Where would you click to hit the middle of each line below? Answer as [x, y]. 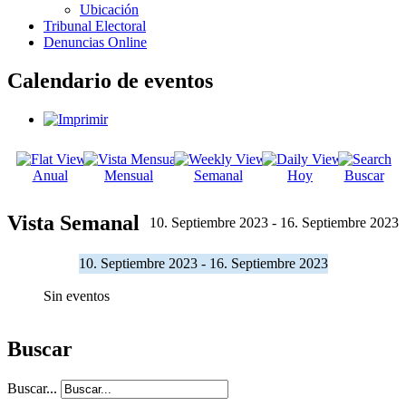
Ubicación [109, 10]
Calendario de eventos [110, 80]
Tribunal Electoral [95, 26]
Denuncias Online [95, 42]
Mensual [129, 175]
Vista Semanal [73, 222]
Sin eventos [77, 295]
